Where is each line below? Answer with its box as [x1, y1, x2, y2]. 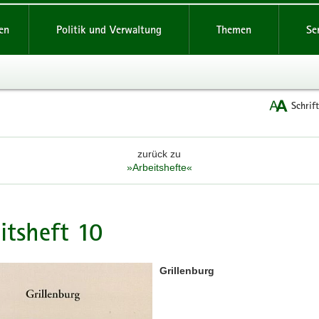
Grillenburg [159, 265, 214, 276]
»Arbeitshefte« [126, 161, 192, 173]
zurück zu [137, 147, 182, 159]
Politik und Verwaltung [56, 23, 162, 36]
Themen [216, 23, 251, 36]
